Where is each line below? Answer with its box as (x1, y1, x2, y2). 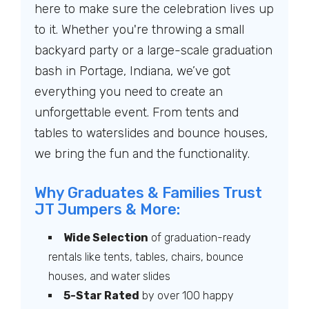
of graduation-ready (148, 231, 251, 244)
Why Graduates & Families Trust (34, 183, 262, 202)
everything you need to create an (34, 84, 223, 99)
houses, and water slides (48, 270, 170, 283)
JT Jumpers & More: (34, 200, 180, 219)
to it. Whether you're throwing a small (34, 22, 244, 37)
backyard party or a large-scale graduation (34, 43, 272, 58)
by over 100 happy (139, 289, 234, 302)
